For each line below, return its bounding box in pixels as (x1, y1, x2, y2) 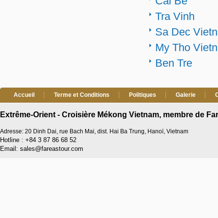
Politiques (129, 91, 156, 98)
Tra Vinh (155, 10, 195, 22)
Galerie (176, 91, 196, 98)
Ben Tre (155, 57, 192, 69)
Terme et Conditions (54, 91, 109, 98)
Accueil (14, 91, 35, 98)
